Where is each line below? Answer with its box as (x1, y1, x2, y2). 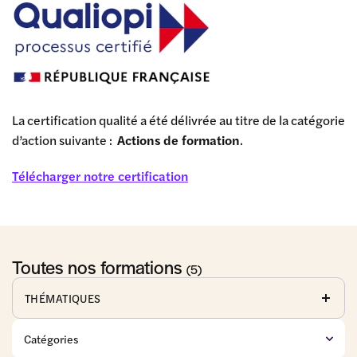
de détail (187, 337, 233, 353)
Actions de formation (117, 131, 240, 149)
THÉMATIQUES (25, 290, 101, 306)
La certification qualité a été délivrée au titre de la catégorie (12, 111, 345, 129)
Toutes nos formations (12, 254, 186, 280)
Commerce (187, 321, 244, 337)
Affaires (33, 321, 74, 337)
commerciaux (101, 337, 171, 353)
